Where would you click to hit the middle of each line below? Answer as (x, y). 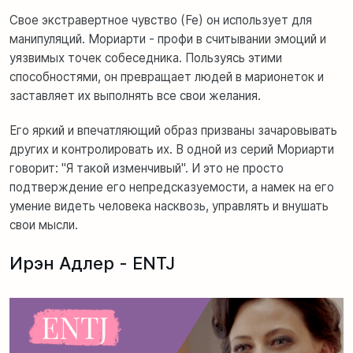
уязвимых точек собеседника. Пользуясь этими (146, 58)
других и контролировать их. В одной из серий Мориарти (172, 150)
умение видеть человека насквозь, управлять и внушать (169, 206)
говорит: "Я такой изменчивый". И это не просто (147, 169)
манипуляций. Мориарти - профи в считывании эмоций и (168, 39)
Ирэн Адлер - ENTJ (92, 264)
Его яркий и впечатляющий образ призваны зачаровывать (173, 131)
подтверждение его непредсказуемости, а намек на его (172, 188)
